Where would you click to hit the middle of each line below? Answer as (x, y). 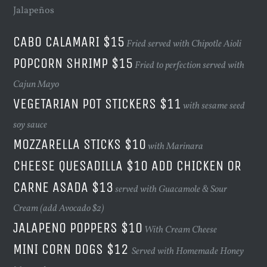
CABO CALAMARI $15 (69, 42)
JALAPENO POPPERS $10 (78, 228)
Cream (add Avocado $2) (59, 209)
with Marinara (176, 147)
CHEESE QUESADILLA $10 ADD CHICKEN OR (128, 166)
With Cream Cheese (181, 230)
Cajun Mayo (36, 85)
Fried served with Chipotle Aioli (184, 44)
